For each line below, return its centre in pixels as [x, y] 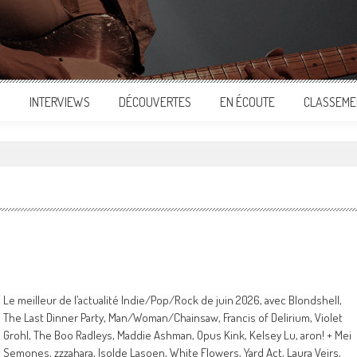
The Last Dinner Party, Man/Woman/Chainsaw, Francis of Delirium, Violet [173, 318]
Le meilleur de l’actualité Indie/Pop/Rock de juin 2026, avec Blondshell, [173, 300]
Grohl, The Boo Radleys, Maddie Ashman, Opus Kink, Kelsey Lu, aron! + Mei [177, 335]
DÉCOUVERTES [155, 102]
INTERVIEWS [60, 102]
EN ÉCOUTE [247, 102]
